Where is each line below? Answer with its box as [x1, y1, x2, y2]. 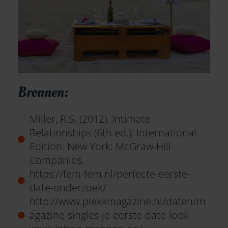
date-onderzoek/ [29, 181, 106, 195]
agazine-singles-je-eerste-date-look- [29, 208, 192, 222]
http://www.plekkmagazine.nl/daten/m [29, 194, 206, 209]
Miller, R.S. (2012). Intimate [29, 112, 151, 126]
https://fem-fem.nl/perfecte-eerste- [29, 167, 190, 181]
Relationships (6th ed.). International [29, 126, 196, 140]
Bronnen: [18, 82, 69, 103]
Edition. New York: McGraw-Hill [29, 139, 171, 154]
